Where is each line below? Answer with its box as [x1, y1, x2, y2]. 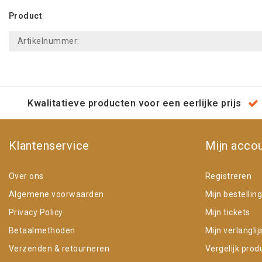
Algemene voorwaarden [9, 189, 104, 199]
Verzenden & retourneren [9, 243, 110, 253]
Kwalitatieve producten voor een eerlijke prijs [27, 97, 242, 109]
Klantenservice [9, 138, 89, 153]
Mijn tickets [205, 207, 250, 217]
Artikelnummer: [18, 36, 80, 46]
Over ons [9, 171, 44, 181]
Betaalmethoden [9, 225, 75, 235]
